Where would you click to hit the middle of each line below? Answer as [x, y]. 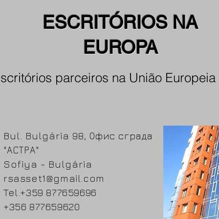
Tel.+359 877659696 [50, 192]
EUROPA [120, 47]
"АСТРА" [21, 150]
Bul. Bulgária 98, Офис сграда [78, 136]
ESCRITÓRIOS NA [120, 22]
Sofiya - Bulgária [48, 164]
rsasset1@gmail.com [54, 178]
